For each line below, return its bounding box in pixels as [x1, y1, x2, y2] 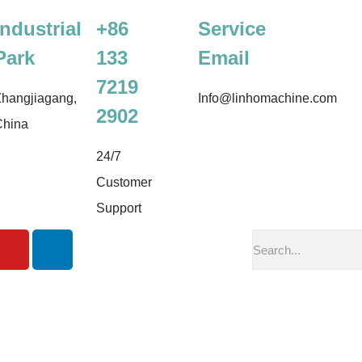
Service [198, 18, 267, 40]
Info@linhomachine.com [198, 91, 338, 105]
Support [95, 201, 141, 215]
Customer [95, 175, 152, 189]
